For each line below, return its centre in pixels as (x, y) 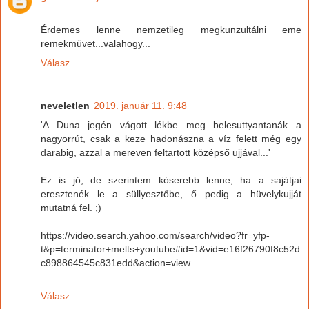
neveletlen (65, 106)
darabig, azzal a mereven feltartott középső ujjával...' (156, 153)
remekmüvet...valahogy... (96, 44)
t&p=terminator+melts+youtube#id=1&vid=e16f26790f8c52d (170, 249)
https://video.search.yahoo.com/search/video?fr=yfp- (155, 236)
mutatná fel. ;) (71, 208)
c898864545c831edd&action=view (116, 263)
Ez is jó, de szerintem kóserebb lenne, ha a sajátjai (171, 180)
